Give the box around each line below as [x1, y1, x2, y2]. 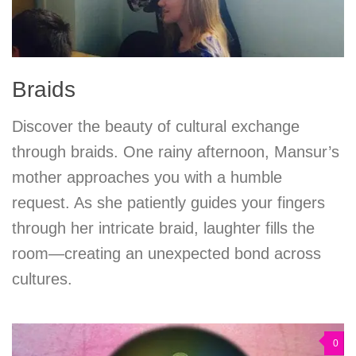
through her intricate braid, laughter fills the [12, 219, 315, 238]
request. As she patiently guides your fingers [12, 194, 325, 212]
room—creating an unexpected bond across [12, 245, 321, 263]
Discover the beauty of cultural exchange [12, 118, 300, 136]
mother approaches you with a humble [12, 168, 282, 187]
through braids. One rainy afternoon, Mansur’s [12, 143, 339, 161]
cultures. [12, 270, 72, 288]
